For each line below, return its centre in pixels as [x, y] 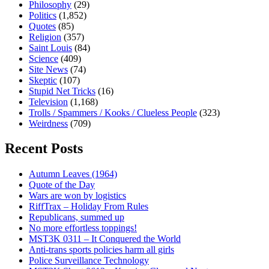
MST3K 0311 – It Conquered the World [105, 239]
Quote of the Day [62, 185]
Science [44, 58]
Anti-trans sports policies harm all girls [101, 250]
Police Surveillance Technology [89, 261]
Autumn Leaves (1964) [73, 174]
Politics [43, 15]
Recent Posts [44, 149]
